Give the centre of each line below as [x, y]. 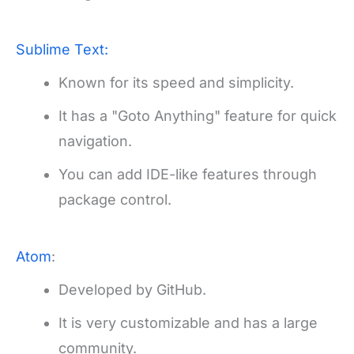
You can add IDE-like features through [188, 174]
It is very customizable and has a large [188, 322]
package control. [115, 199]
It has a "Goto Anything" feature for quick [198, 115]
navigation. [95, 141]
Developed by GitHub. [132, 289]
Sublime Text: [62, 49]
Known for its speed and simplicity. [176, 82]
